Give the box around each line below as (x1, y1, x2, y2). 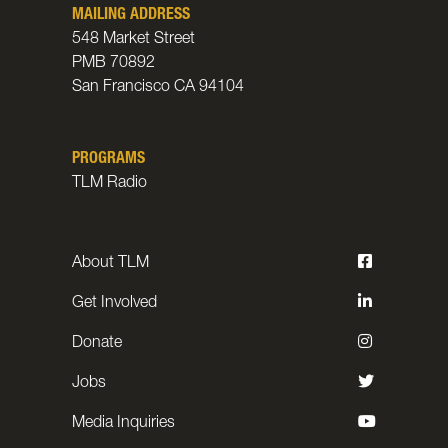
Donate (72, 336, 122, 352)
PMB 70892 (72, 56, 155, 72)
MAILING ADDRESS (72, 8, 190, 24)
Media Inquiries (72, 416, 175, 432)
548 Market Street (72, 32, 195, 48)
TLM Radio (72, 176, 147, 192)
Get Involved (72, 296, 157, 312)
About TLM (72, 256, 149, 272)
